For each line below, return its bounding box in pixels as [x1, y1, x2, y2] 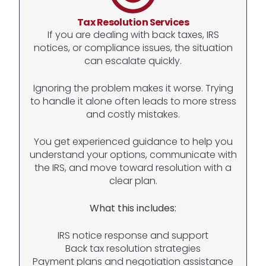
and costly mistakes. [86, 107, 180, 121]
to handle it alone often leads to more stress [30, 94, 236, 108]
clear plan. [109, 173, 157, 188]
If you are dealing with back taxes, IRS [47, 27, 219, 42]
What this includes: [90, 201, 176, 215]
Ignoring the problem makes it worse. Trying [33, 81, 233, 95]
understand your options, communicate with [29, 147, 237, 161]
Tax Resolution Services [77, 15, 189, 29]
